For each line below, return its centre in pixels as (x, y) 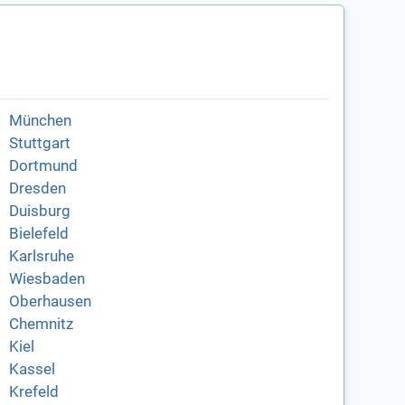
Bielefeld (38, 234)
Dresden (37, 189)
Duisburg (39, 212)
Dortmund (43, 166)
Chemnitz (41, 325)
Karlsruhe (41, 257)
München (40, 121)
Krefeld (33, 392)
